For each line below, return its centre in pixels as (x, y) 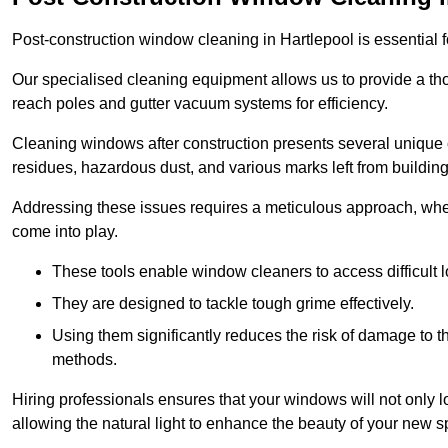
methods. (84, 359)
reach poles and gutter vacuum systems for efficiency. (200, 103)
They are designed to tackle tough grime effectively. (233, 303)
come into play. (65, 231)
